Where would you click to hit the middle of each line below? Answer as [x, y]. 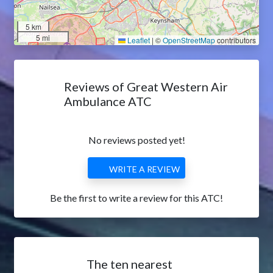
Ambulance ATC [108, 101]
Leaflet [138, 40]
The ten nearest [129, 264]
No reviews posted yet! [136, 140]
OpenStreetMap [189, 40]
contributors [236, 40]
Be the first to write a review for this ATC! [136, 198]
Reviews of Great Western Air [146, 87]
